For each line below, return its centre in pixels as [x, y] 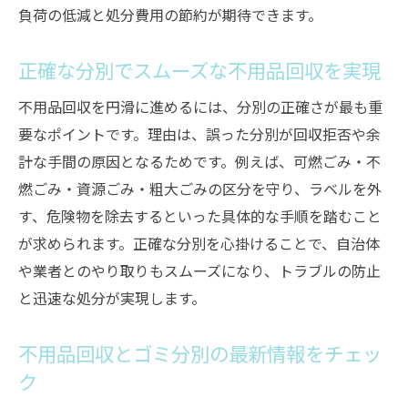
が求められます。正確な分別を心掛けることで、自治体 [199, 243]
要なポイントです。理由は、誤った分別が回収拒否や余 [199, 134]
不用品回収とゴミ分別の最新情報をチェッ [200, 353]
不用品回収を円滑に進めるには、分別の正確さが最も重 [200, 107]
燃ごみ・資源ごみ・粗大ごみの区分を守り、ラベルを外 [200, 189]
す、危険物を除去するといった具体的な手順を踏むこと [200, 216]
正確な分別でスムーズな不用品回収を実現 [199, 70]
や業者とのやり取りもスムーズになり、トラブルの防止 [199, 270]
